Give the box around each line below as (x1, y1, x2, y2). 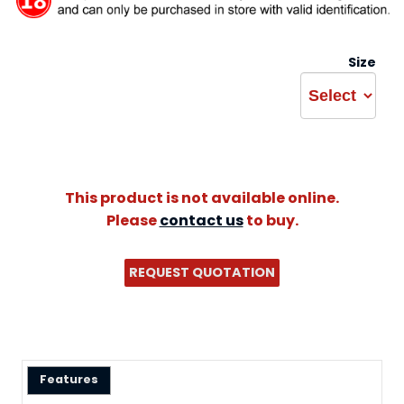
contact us (159, 209, 243, 231)
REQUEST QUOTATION (129, 262, 275, 281)
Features (39, 372, 98, 388)
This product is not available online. (65, 187, 339, 208)
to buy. (243, 209, 298, 231)
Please (106, 209, 160, 231)
